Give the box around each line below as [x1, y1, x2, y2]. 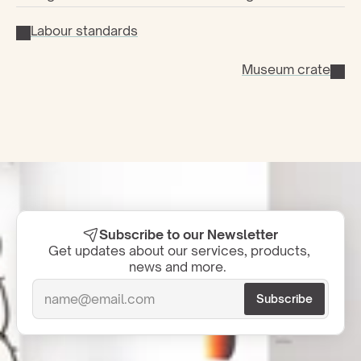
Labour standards [31, 23, 138, 39]
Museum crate [242, 61, 330, 77]
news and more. [128, 259, 233, 275]
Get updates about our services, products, [48, 243, 310, 259]
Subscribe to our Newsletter [99, 226, 278, 243]
